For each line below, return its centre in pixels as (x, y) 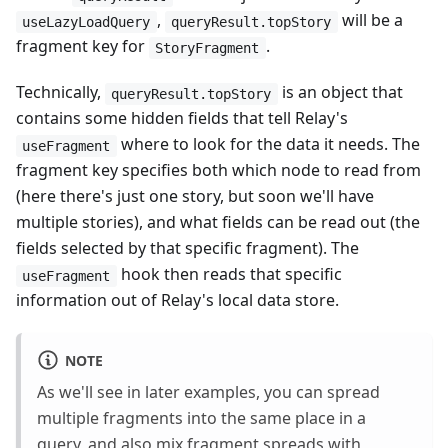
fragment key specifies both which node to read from (218, 170)
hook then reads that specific (229, 274)
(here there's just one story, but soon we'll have (195, 196)
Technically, (60, 92)
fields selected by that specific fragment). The (187, 248)
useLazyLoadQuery (86, 21)
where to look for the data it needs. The (268, 144)
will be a (370, 20)
